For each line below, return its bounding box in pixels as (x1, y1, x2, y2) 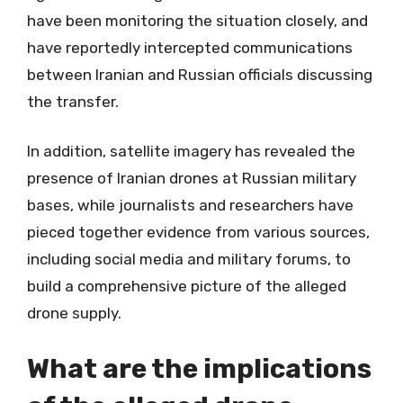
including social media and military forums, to (27, 250, 351, 268)
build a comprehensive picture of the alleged (27, 277, 346, 295)
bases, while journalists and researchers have (27, 196, 354, 214)
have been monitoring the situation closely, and (27, 11, 368, 30)
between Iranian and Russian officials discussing (27, 65, 372, 84)
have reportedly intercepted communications (27, 38, 353, 57)
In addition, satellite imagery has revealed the (27, 142, 355, 160)
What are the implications (27, 352, 372, 385)
